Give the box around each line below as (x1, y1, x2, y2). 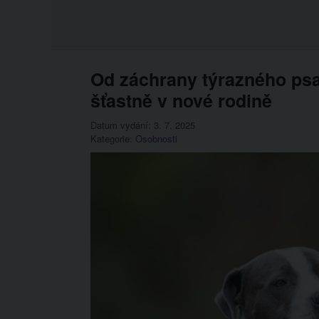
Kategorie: (90, 132, 135, 145)
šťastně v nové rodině (90, 88, 272, 113)
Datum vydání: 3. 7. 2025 (90, 118, 195, 132)
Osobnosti (135, 132, 177, 145)
